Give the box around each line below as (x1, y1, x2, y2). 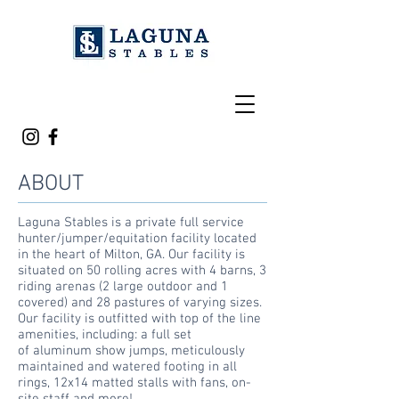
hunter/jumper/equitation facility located (18, 231, 256, 247)
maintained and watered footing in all (18, 359, 237, 375)
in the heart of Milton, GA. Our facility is (18, 247, 245, 263)
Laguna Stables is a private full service (18, 215, 244, 231)
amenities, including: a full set (18, 327, 191, 343)
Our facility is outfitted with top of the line (18, 311, 261, 327)
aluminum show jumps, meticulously (33, 343, 245, 359)
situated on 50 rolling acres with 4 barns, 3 (18, 263, 266, 279)
